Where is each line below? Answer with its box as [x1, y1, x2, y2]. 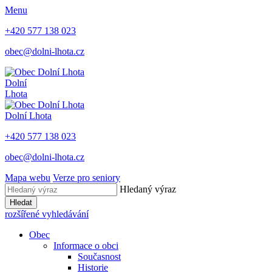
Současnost [78, 251, 121, 262]
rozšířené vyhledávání [5, 209, 89, 219]
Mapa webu [5, 172, 50, 183]
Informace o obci [53, 240, 118, 251]
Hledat [10, 198, 32, 207]
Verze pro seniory [53, 172, 120, 183]
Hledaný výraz [120, 184, 176, 194]
